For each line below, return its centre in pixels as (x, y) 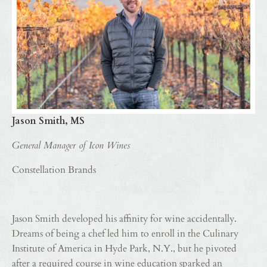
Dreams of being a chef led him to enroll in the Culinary (125, 234)
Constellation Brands (54, 170)
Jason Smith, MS (48, 121)
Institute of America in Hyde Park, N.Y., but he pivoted (124, 249)
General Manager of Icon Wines (71, 146)
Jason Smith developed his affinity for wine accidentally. (124, 219)
